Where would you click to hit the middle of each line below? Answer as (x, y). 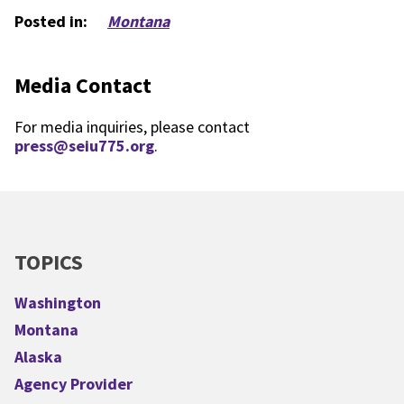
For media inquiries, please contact (132, 126)
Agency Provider (73, 383)
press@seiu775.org (84, 145)
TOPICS (49, 262)
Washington (58, 302)
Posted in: (51, 21)
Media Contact (83, 85)
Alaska (38, 356)
